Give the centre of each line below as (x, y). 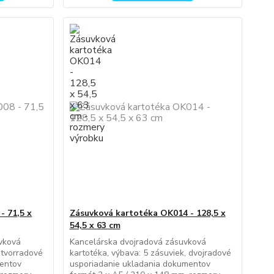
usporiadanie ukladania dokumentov (140, 264)
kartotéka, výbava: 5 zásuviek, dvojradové (150, 253)
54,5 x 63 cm (95, 225)
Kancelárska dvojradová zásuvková (138, 242)
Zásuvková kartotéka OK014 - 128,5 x (147, 213)
